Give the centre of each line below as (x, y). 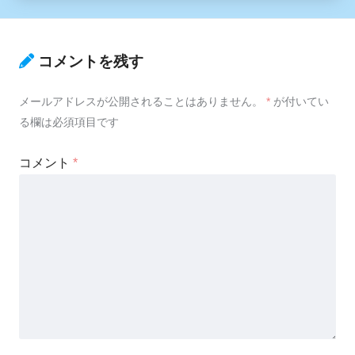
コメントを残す (91, 62)
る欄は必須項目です (69, 122)
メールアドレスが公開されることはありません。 (141, 101)
